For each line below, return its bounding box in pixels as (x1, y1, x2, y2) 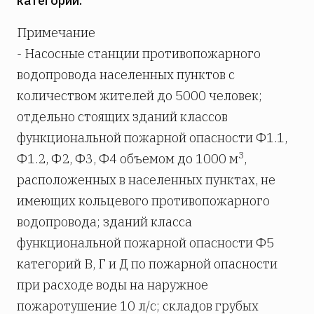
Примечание (17, 25, 95, 41)
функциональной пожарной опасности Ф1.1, (17, 130, 287, 146)
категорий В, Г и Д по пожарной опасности (17, 256, 278, 273)
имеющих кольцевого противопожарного (17, 193, 270, 210)
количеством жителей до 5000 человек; (17, 88, 262, 104)
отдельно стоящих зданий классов (17, 109, 228, 125)
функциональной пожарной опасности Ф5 (17, 235, 274, 252)
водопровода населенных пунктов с (17, 67, 235, 83)
